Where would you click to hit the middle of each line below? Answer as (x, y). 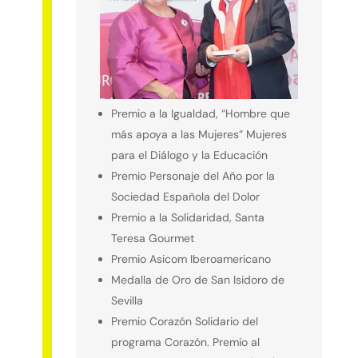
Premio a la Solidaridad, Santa (187, 217)
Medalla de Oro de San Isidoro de (197, 279)
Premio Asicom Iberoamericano (191, 259)
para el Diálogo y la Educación (189, 155)
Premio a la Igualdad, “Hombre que (200, 113)
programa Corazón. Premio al (185, 342)
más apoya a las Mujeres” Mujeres (199, 134)
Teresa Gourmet (152, 238)
